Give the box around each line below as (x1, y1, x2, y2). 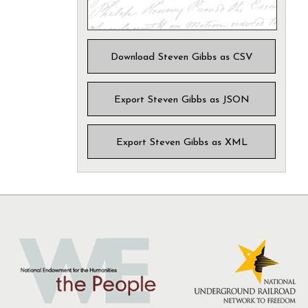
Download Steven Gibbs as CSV (110, 52, 253, 63)
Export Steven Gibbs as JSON (113, 94, 250, 105)
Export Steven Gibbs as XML (115, 137, 247, 148)
